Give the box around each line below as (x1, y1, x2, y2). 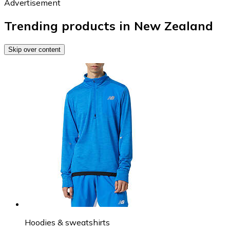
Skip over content (8, 45, 61, 53)
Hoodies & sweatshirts (25, 217, 110, 227)
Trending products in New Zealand (4, 17, 213, 33)
